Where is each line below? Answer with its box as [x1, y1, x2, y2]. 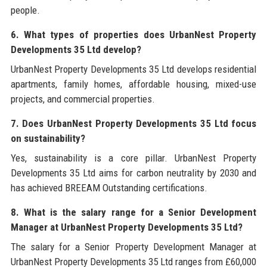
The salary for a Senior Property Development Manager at [10, 241, 257, 253]
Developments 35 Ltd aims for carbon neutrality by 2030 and [10, 167, 257, 179]
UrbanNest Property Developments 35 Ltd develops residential [10, 63, 257, 76]
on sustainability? [10, 132, 85, 145]
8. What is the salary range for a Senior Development [10, 206, 257, 219]
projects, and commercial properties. [10, 93, 155, 105]
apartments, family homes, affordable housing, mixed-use [10, 78, 257, 91]
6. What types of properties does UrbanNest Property [10, 29, 257, 41]
